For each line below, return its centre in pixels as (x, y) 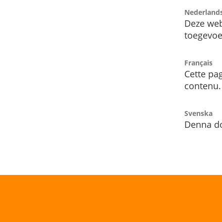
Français (198, 63)
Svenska (198, 113)
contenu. (203, 86)
